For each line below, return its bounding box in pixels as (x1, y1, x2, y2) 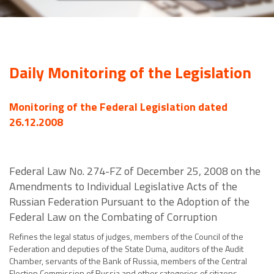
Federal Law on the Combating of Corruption (9, 209, 217, 226)
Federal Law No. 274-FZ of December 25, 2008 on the (9, 163, 261, 180)
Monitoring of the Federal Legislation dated (9, 98, 228, 116)
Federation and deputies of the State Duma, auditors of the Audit (9, 242, 243, 256)
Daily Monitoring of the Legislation (9, 61, 251, 85)
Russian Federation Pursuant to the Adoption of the (9, 193, 250, 210)
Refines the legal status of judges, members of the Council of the (9, 230, 243, 243)
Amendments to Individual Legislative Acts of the (9, 178, 237, 195)
